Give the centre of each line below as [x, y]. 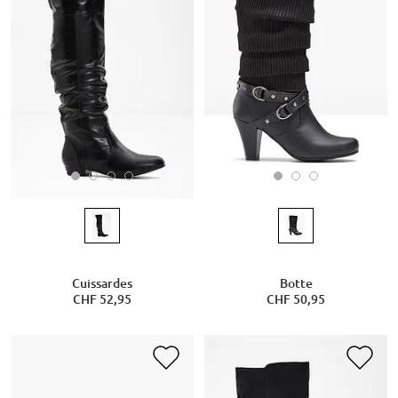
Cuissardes [102, 284]
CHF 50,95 [296, 300]
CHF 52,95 [102, 300]
